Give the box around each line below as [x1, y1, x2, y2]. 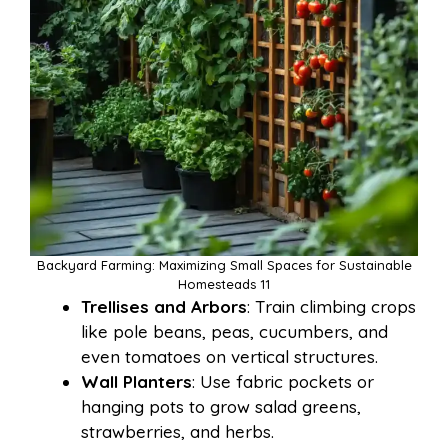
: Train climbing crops [247, 295, 416, 317]
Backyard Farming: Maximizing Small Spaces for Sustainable [36, 256, 412, 273]
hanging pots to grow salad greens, [81, 395, 361, 417]
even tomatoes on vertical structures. [81, 345, 378, 367]
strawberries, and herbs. [81, 420, 274, 442]
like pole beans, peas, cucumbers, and [81, 320, 388, 342]
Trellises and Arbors [81, 295, 247, 317]
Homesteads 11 [178, 275, 270, 292]
